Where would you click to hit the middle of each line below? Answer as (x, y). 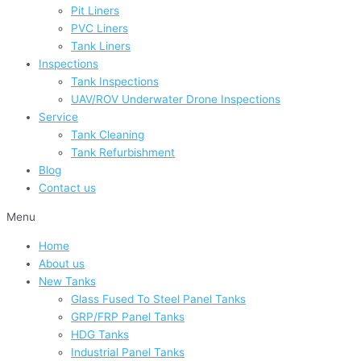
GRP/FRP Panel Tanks (128, 316)
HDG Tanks (100, 334)
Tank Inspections (115, 82)
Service (58, 117)
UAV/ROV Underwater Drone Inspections (176, 100)
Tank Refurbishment (123, 153)
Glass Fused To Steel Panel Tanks (158, 299)
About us (62, 263)
